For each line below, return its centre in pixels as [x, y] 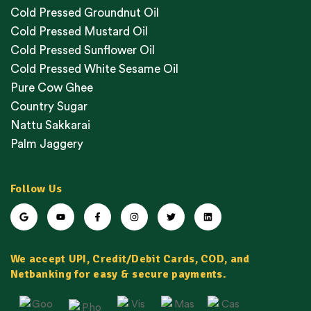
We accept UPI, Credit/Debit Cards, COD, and [130, 259]
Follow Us [36, 189]
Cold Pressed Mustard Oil [79, 32]
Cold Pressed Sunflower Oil [83, 51]
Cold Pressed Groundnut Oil [85, 13]
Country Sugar [49, 107]
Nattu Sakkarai [50, 126]
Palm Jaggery [47, 144]
